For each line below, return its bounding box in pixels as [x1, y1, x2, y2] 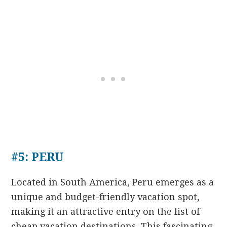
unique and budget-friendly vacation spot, [11, 191, 200, 202]
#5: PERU [11, 150, 64, 164]
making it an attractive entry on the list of [11, 206, 200, 217]
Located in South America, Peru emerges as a [11, 176, 214, 187]
